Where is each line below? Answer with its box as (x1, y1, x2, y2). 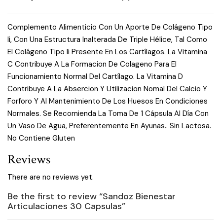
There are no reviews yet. (7, 172, 94, 182)
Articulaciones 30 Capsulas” (7, 200, 125, 212)
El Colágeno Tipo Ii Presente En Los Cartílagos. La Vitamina (7, 46, 207, 57)
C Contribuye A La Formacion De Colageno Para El (7, 59, 177, 69)
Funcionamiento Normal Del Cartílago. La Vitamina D (7, 71, 183, 81)
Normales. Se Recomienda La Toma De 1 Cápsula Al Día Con (7, 108, 209, 118)
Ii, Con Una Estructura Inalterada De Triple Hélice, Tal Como (7, 34, 207, 44)
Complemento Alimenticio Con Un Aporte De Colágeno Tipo (7, 22, 213, 32)
